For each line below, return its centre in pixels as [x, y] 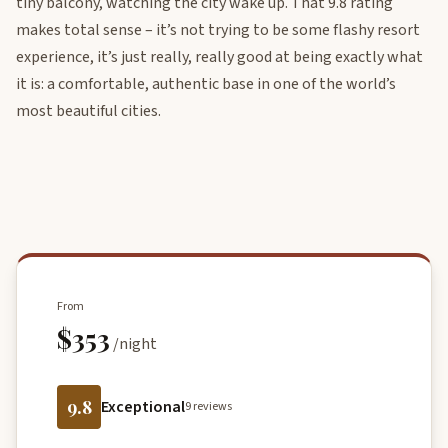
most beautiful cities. [88, 111]
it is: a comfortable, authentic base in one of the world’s [206, 84]
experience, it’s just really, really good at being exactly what [219, 57]
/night [135, 344]
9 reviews [208, 407]
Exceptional [143, 406]
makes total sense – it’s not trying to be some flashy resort [218, 30]
